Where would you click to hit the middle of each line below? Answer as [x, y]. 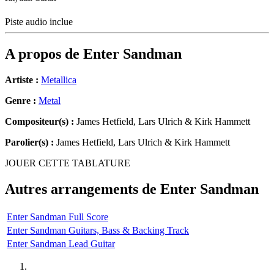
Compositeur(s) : [39, 122]
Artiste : [22, 80]
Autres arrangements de [83, 189]
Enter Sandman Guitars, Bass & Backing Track [98, 230]
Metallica [59, 80]
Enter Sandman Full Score [57, 217]
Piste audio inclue [40, 22]
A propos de [44, 54]
